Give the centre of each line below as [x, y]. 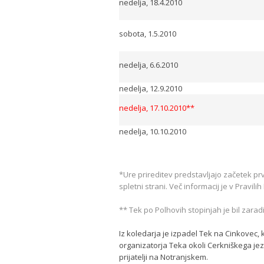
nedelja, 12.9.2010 [151, 88]
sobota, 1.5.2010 [148, 34]
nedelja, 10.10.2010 [153, 131]
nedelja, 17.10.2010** [157, 108]
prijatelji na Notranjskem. [164, 257]
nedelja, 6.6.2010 [148, 65]
